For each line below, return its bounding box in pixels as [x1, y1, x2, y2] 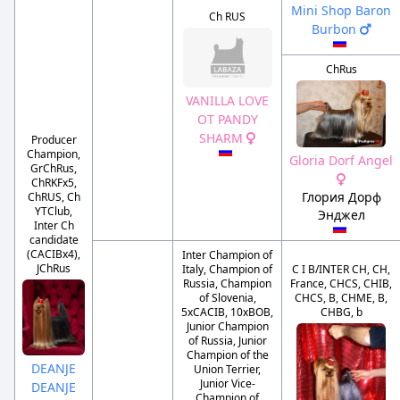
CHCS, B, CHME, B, [295, 290, 387, 306]
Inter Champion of [182, 247, 272, 263]
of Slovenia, [198, 290, 256, 306]
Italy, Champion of [182, 262, 272, 278]
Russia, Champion [183, 276, 271, 292]
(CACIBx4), [27, 246, 80, 262]
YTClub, [35, 204, 72, 220]
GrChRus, [30, 161, 77, 177]
